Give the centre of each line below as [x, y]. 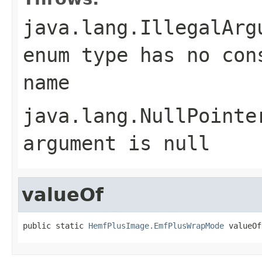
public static [56, 225]
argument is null [116, 143]
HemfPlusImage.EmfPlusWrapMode [156, 225]
